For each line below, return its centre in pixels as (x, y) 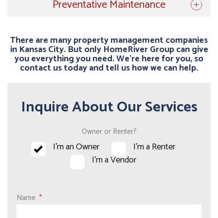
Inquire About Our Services (109, 107)
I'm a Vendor (114, 160)
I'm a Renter (154, 147)
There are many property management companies (109, 40)
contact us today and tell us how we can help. (109, 68)
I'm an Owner (76, 147)
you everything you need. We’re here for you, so (109, 59)
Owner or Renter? (109, 132)
